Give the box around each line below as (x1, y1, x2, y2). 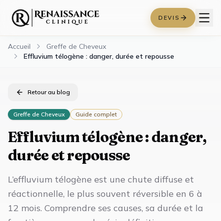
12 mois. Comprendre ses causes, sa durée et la (8, 202, 203, 214)
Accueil (8, 42, 31, 51)
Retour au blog (28, 88, 70, 96)
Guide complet (75, 110, 117, 118)
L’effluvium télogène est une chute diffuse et (8, 174, 194, 185)
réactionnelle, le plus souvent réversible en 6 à (8, 188, 202, 199)
